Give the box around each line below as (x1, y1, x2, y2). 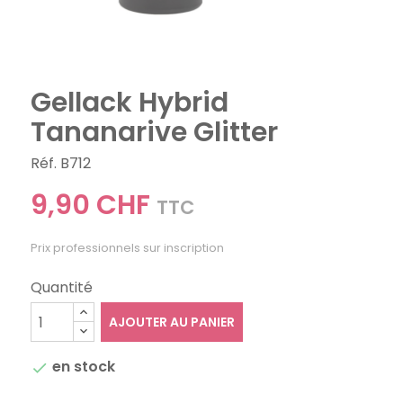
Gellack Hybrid (31, 84, 229, 122)
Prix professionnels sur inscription (31, 240, 225, 256)
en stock (49, 356, 116, 378)
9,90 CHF (31, 186, 151, 225)
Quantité (31, 277, 94, 299)
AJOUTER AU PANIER (108, 313, 235, 332)
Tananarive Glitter (31, 113, 279, 152)
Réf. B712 (31, 153, 92, 175)
